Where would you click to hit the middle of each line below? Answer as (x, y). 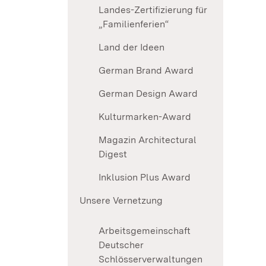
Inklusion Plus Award (145, 178)
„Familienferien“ (134, 24)
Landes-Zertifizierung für (153, 10)
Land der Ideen (132, 47)
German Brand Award (146, 71)
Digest (113, 154)
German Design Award (148, 94)
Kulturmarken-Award (145, 117)
